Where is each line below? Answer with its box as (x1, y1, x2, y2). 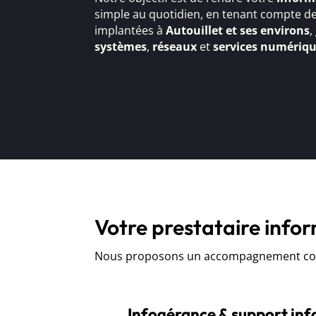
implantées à (95, 22, 166, 38)
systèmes (95, 38, 147, 54)
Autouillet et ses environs (166, 22, 310, 38)
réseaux (152, 38, 197, 54)
